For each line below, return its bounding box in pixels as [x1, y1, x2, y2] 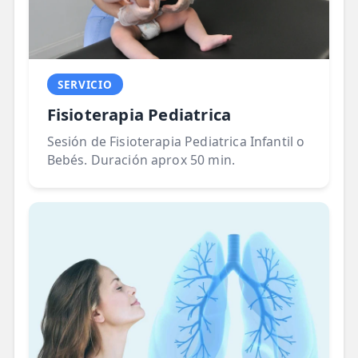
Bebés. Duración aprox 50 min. [46, 151, 236, 169]
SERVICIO [58, 77, 113, 92]
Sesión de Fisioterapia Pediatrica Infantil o [46, 133, 305, 151]
